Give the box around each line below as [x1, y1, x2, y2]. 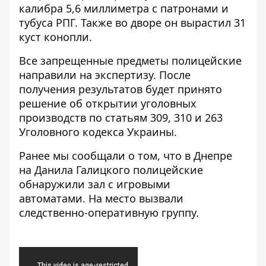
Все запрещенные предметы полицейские [19, 53, 242, 68]
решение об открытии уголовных [19, 96, 197, 111]
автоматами [19, 191, 83, 206]
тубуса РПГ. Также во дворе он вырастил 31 [19, 15, 246, 30]
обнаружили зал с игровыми [19, 177, 170, 192]
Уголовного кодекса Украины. [19, 125, 177, 140]
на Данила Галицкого [19, 163, 133, 178]
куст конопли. [19, 30, 92, 45]
